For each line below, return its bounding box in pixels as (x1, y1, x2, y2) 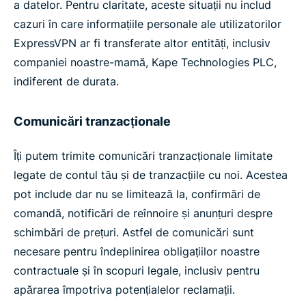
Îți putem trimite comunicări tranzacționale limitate (14, 149, 273, 163)
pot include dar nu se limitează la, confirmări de (14, 187, 260, 201)
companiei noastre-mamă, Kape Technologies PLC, (14, 55, 277, 69)
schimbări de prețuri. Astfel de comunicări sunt (14, 225, 254, 239)
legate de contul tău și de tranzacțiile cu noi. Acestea (14, 168, 288, 182)
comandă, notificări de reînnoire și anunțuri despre (14, 206, 273, 220)
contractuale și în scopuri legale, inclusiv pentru (14, 264, 260, 277)
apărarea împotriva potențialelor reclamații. (14, 283, 235, 296)
